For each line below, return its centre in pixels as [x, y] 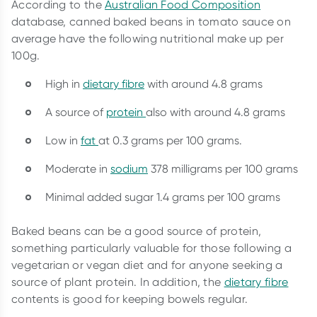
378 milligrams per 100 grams [223, 168]
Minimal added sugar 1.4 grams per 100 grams [163, 197]
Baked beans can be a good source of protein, [137, 231]
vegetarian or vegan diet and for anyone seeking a [147, 265]
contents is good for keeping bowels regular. [131, 299]
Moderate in [78, 168]
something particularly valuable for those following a [151, 248]
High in [64, 83]
